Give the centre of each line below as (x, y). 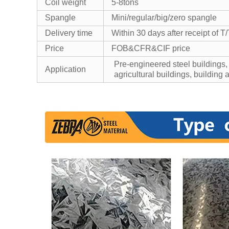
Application (65, 69)
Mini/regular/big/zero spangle (164, 18)
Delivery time (69, 33)
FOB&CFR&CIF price (151, 48)
